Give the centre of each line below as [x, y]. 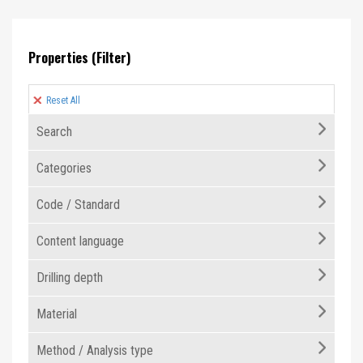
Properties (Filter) [79, 58]
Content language [80, 241]
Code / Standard [78, 205]
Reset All [62, 100]
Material [57, 314]
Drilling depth [70, 278]
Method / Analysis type [95, 350]
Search [54, 132]
